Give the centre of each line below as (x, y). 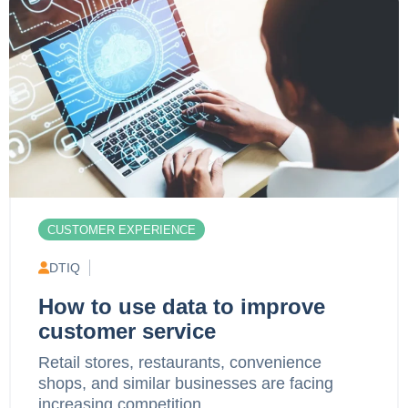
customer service (127, 331)
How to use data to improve (182, 306)
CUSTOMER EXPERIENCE (122, 229)
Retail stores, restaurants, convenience (180, 362)
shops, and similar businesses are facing (186, 383)
